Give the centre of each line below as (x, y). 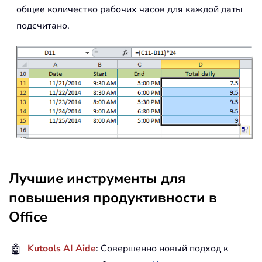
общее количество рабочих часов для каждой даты (130, 9)
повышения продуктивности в (113, 198)
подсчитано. (43, 25)
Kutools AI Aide (62, 249)
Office (28, 217)
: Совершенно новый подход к (162, 249)
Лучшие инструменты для (97, 179)
